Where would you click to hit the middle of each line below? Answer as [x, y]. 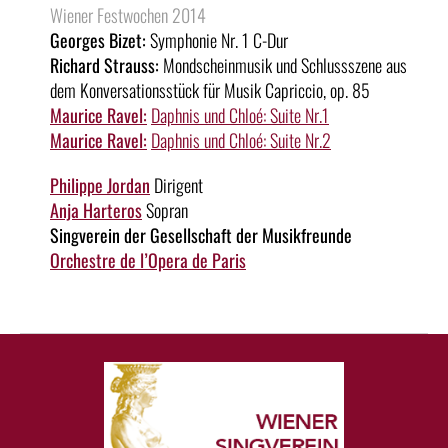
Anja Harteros [96, 209]
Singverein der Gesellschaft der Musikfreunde [201, 234]
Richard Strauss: [104, 64]
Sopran [165, 209]
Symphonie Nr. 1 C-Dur [217, 39]
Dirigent [176, 184]
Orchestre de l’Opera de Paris [148, 259]
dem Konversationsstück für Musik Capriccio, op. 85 [210, 89]
